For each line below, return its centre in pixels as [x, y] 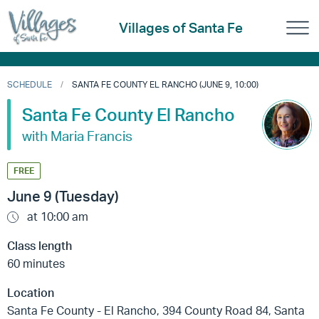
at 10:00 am [56, 217]
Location [31, 293]
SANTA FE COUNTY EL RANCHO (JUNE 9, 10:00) [165, 84]
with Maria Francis [77, 136]
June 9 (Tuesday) [63, 197]
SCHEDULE [30, 84]
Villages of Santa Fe [181, 28]
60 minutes [36, 264]
